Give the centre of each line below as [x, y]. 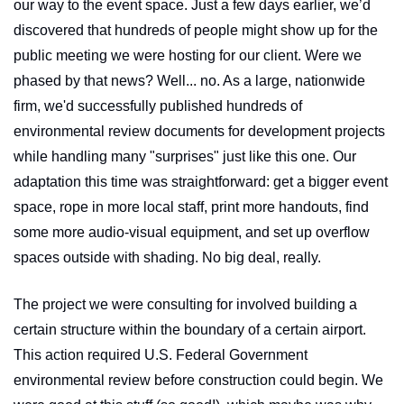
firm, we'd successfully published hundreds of [158, 106]
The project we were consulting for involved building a [185, 304]
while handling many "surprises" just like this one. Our [185, 156]
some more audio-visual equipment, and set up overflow [192, 232]
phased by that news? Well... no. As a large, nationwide [189, 80]
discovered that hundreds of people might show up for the [196, 30]
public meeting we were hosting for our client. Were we [188, 55]
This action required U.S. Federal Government [161, 354]
